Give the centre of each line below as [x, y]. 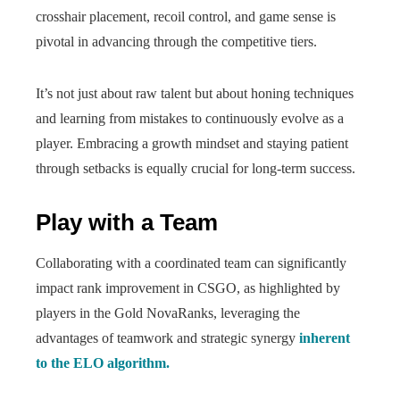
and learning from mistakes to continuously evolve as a [190, 118]
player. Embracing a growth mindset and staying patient [192, 143]
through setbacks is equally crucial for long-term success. [196, 168]
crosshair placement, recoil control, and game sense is [186, 17]
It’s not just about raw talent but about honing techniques [195, 93]
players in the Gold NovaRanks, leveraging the [168, 313]
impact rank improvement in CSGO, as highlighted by [188, 288]
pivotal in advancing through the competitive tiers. [176, 42]
